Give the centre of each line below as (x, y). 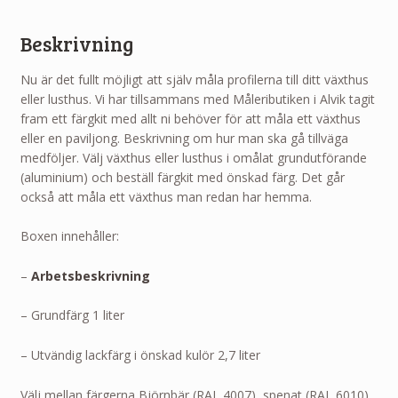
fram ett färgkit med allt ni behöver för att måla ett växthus (190, 118)
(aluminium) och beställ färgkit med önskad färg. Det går (182, 177)
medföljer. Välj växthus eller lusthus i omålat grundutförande (193, 157)
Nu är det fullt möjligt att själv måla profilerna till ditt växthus (194, 79)
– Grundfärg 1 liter (72, 315)
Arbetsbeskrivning (90, 275)
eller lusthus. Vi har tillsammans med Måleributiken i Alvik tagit (197, 99)
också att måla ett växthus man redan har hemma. (166, 196)
